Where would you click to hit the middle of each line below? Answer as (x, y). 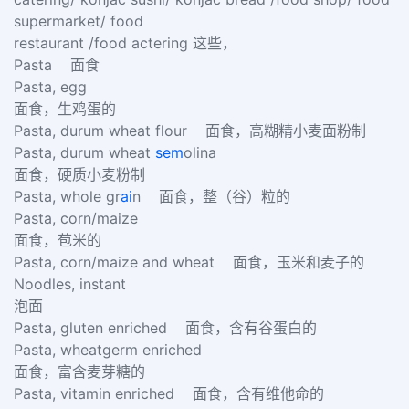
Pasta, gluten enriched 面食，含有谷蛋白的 (168, 328)
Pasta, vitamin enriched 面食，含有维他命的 (171, 393)
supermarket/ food (81, 21)
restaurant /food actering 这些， (127, 43)
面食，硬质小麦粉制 (82, 174)
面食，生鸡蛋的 (67, 109)
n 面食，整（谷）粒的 (214, 196)
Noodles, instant (81, 284)
